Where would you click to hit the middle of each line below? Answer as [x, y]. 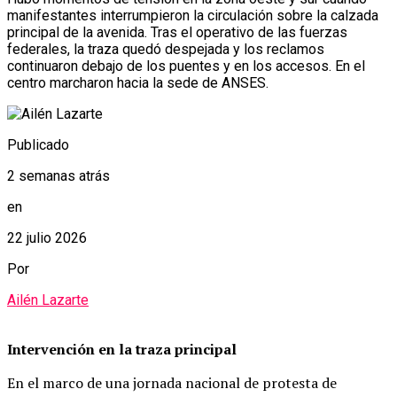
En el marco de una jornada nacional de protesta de [172, 383]
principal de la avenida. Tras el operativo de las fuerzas [177, 33]
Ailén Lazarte [48, 300]
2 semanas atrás [58, 176]
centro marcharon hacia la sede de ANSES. [138, 83]
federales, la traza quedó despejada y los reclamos [166, 50]
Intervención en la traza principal [122, 350]
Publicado [38, 145]
